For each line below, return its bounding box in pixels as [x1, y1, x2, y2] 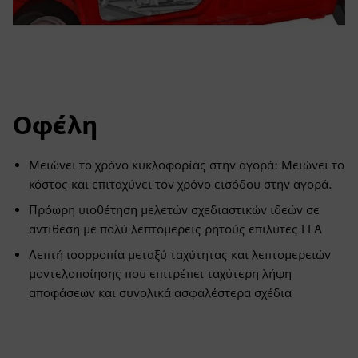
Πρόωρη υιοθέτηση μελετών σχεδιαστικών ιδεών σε [29, 202, 320, 217]
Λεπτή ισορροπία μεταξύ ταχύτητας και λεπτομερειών [29, 247, 331, 262]
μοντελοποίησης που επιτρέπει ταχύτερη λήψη [29, 266, 292, 281]
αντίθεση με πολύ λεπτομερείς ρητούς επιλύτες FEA [29, 221, 322, 237]
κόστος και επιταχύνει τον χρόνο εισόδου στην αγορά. [29, 177, 332, 192]
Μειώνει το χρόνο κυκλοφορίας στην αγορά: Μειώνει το [29, 157, 344, 173]
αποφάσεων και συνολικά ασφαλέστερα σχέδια [29, 285, 292, 300]
